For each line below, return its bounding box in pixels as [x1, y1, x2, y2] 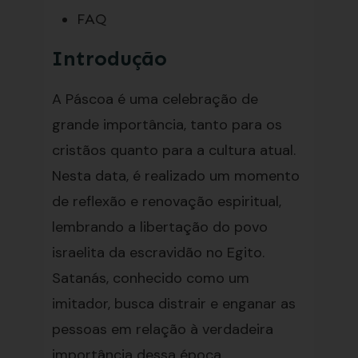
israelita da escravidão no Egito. [51, 243, 265, 262]
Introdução [51, 46, 167, 71]
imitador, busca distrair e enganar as [51, 294, 296, 313]
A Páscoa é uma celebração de [51, 89, 258, 109]
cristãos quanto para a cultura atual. [51, 141, 296, 160]
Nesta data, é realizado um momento [51, 166, 300, 185]
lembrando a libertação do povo [51, 217, 268, 237]
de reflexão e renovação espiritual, [51, 192, 281, 211]
